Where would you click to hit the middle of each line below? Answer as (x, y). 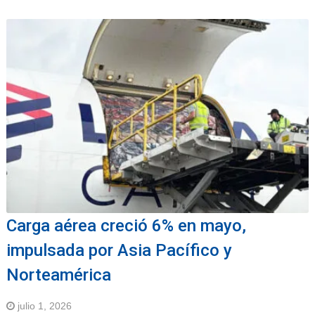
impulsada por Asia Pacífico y (119, 251)
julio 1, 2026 (44, 306)
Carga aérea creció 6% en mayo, (126, 226)
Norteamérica (58, 275)
